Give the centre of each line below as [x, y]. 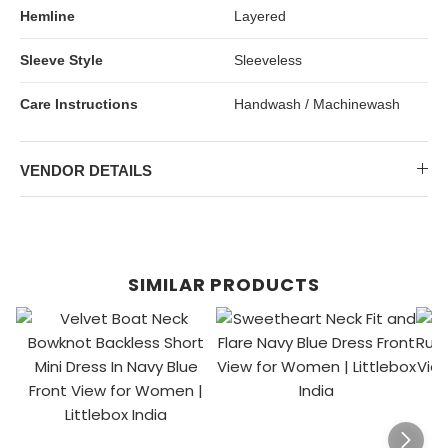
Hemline [47, 15]
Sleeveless [268, 59]
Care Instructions [79, 103]
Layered [260, 15]
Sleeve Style [61, 59]
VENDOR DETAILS [86, 170]
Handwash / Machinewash [317, 103]
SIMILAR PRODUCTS [224, 284]
